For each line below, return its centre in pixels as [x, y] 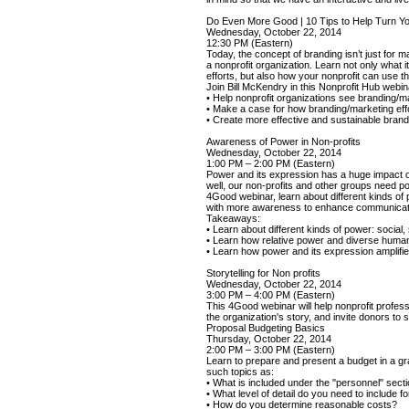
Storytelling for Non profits [263, 273]
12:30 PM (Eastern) [250, 43]
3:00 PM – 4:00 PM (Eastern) [271, 295]
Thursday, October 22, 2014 [269, 339]
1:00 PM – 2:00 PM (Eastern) [271, 164]
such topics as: [240, 372]
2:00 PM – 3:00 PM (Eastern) [271, 350]
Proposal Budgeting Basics [266, 328]
